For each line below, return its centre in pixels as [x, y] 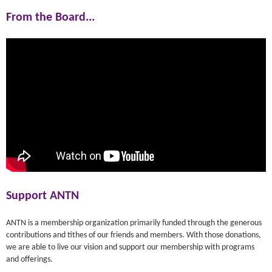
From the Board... [50, 17]
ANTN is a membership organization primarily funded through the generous [134, 223]
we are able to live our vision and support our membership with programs [130, 247]
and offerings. [29, 259]
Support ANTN [42, 196]
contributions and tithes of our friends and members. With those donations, [134, 235]
